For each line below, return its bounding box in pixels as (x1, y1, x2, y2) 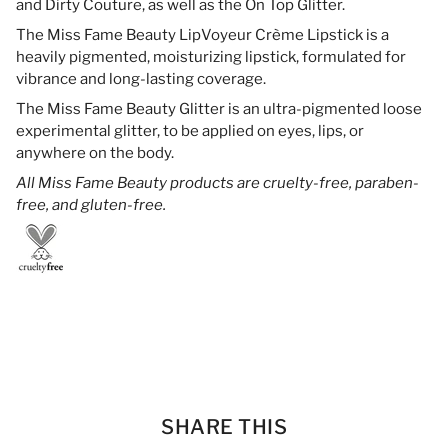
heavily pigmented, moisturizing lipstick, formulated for (16, 47, 406, 66)
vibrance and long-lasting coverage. (16, 69, 266, 88)
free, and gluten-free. (16, 195, 166, 214)
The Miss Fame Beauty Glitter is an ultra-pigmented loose (16, 99, 422, 118)
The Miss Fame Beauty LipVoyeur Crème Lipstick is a (16, 25, 389, 44)
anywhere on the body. (16, 143, 174, 162)
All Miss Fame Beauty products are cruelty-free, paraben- (16, 173, 419, 192)
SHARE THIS (161, 415, 287, 440)
